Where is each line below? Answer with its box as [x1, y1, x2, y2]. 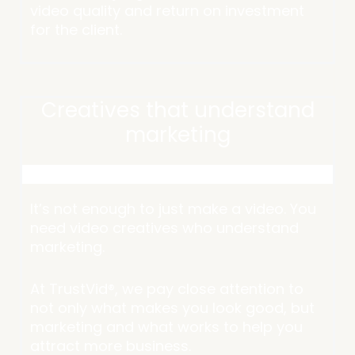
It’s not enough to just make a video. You [30, 199, 316, 219]
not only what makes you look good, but [30, 298, 315, 319]
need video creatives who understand [30, 218, 299, 239]
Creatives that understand [40, 96, 315, 125]
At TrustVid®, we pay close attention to [30, 279, 303, 300]
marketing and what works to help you [30, 317, 303, 338]
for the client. [30, 19, 126, 40]
